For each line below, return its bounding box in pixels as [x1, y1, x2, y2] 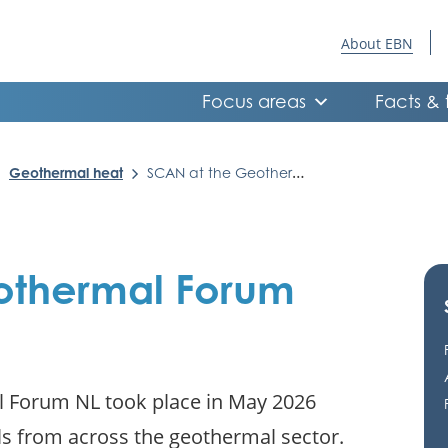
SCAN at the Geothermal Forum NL [147, 164, 292, 181]
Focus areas [202, 91, 306, 112]
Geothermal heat [9, 164, 123, 181]
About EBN [341, 33, 413, 53]
